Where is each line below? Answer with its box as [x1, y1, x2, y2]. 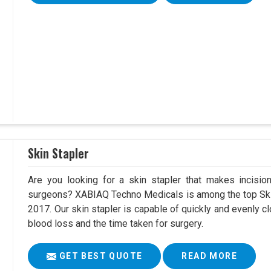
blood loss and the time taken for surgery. [28, 218, 204, 230]
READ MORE [181, 251, 237, 261]
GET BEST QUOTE [56, 251, 143, 261]
